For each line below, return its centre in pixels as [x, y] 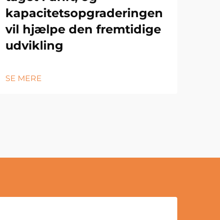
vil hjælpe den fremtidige [83, 29]
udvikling [34, 45]
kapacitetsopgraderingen [84, 13]
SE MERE [24, 78]
